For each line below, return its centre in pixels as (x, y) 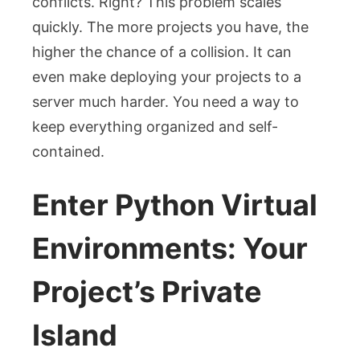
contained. (68, 151)
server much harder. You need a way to (166, 101)
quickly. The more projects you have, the (170, 27)
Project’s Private (147, 291)
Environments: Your (170, 248)
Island (75, 335)
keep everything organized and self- (155, 126)
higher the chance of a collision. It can (162, 51)
